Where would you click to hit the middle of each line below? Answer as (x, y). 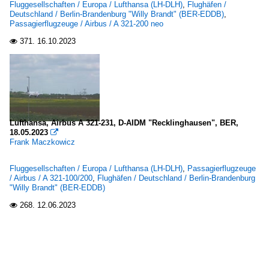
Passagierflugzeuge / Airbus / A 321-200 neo (86, 24)
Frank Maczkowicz (42, 142)
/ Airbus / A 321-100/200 (51, 178)
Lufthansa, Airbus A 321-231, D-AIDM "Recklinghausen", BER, (124, 123)
